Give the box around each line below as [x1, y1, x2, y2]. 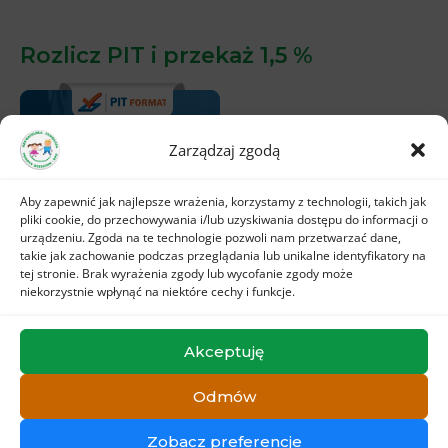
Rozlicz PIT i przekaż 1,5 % [20, 41, 313, 69]
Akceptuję [184, 341, 264, 361]
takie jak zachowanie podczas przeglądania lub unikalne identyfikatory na [20, 247, 426, 264]
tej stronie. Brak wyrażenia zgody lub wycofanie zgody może [20, 265, 353, 282]
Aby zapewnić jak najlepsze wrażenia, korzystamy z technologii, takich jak [20, 193, 426, 210]
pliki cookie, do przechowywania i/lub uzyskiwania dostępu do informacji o [20, 211, 428, 228]
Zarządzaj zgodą [168, 139, 280, 160]
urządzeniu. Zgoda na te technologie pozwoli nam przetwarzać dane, [20, 229, 401, 246]
